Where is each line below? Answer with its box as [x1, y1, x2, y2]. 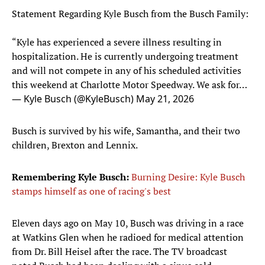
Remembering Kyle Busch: [12, 170, 131, 184]
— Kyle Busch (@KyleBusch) [12, 92, 136, 106]
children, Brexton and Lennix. [12, 138, 138, 152]
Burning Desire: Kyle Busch [131, 170, 245, 184]
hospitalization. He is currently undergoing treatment [12, 50, 238, 63]
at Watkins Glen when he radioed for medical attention [12, 231, 244, 244]
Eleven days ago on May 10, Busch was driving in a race [12, 216, 244, 230]
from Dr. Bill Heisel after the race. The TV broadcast [12, 245, 227, 258]
